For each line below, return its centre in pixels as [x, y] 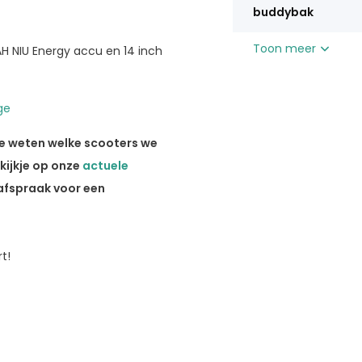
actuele [105, 165]
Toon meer [286, 48]
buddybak [283, 12]
